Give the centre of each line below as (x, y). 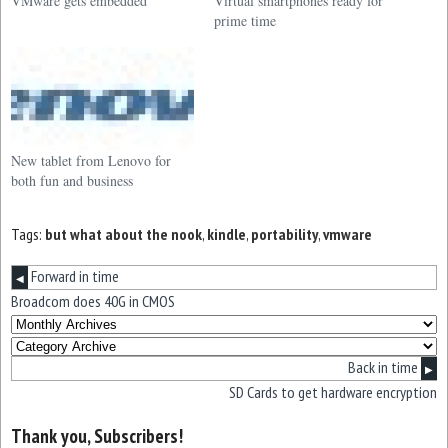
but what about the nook (123, 234)
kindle (226, 234)
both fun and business (72, 181)
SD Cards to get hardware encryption (333, 392)
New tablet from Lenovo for (91, 161)
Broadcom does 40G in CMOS (93, 301)
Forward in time (73, 276)
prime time (245, 20)
